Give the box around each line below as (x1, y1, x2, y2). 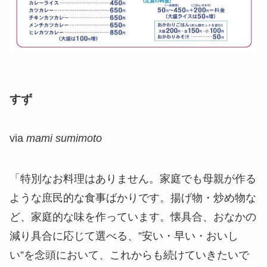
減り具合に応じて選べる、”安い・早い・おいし (10, 229, 238, 242)
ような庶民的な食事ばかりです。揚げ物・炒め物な (10, 191, 256, 204)
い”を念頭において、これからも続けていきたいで (10, 249, 249, 261)
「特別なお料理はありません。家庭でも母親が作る (10, 172, 256, 185)
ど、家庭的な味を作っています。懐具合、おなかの (10, 210, 256, 223)
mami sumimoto (26, 132, 102, 144)
